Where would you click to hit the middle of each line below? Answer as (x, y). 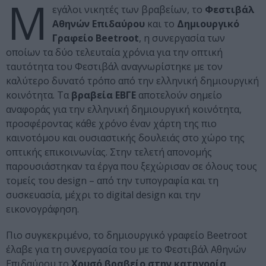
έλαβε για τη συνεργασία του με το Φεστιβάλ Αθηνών (126, 250)
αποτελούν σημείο (179, 95)
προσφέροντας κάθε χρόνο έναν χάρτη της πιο (111, 124)
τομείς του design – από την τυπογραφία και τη (112, 181)
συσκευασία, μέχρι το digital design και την (103, 195)
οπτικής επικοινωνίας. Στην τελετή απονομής (109, 152)
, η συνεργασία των (182, 38)
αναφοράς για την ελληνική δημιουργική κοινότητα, (124, 110)
